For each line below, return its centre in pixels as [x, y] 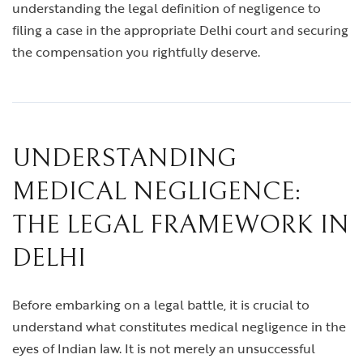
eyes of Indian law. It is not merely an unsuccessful [164, 348]
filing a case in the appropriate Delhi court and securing [180, 30]
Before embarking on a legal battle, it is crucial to [161, 305]
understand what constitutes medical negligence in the [179, 327]
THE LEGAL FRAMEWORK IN [181, 225]
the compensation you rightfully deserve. [136, 52]
